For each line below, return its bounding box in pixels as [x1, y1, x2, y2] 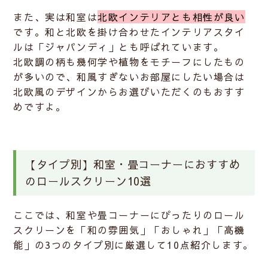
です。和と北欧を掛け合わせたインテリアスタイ [13, 25, 245, 39]
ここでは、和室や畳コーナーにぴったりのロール [13, 208, 245, 222]
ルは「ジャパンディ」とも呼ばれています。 [13, 40, 224, 54]
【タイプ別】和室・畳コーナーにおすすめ [25, 157, 240, 172]
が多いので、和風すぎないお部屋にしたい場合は [13, 70, 245, 84]
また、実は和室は [13, 10, 98, 24]
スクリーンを [13, 223, 77, 237]
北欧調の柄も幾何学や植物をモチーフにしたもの [13, 55, 245, 69]
